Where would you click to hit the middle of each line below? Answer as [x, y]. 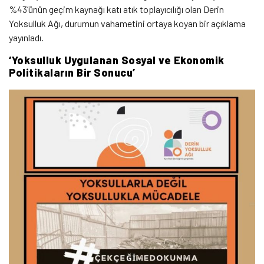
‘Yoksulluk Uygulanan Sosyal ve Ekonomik [117, 60]
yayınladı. [26, 38]
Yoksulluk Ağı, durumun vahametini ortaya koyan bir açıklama [127, 24]
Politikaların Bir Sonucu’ [72, 73]
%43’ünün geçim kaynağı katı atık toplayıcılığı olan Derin [116, 9]
